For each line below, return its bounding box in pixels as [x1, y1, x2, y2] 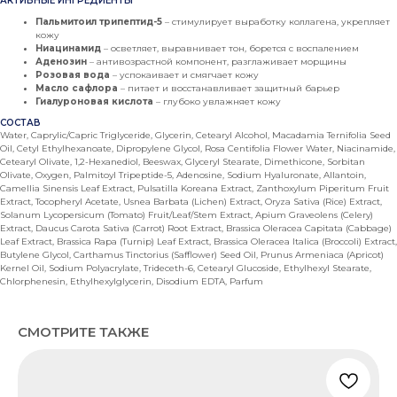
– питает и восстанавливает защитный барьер [118, 82, 339, 94]
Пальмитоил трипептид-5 [35, 16, 162, 27]
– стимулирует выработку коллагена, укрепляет [162, 16, 390, 27]
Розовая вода [35, 69, 110, 81]
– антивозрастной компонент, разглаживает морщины [87, 56, 346, 67]
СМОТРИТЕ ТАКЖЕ [18, 323, 149, 340]
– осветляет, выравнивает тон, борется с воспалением [101, 43, 359, 54]
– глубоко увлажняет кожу [153, 96, 281, 107]
